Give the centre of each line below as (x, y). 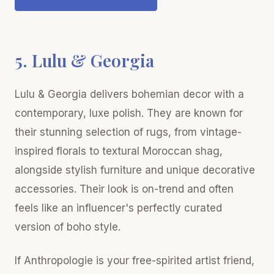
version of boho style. (68, 227)
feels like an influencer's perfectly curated (118, 208)
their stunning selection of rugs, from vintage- (128, 132)
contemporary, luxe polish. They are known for (129, 113)
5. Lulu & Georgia (84, 60)
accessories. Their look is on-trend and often (124, 189)
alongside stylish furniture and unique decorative (135, 170)
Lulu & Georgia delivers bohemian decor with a (129, 94)
